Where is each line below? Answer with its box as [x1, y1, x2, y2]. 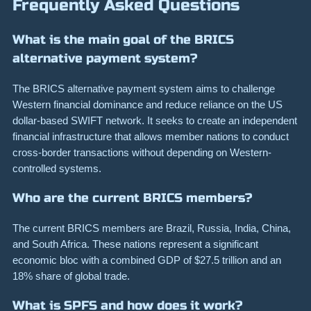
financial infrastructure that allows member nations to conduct [12, 131, 289, 143]
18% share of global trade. [12, 270, 130, 283]
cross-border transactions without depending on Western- [12, 146, 271, 159]
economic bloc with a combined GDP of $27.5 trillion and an [12, 254, 281, 267]
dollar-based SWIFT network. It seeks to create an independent [12, 115, 297, 127]
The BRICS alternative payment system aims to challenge [12, 83, 275, 95]
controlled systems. [12, 162, 101, 175]
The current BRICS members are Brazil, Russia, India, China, [12, 222, 291, 235]
